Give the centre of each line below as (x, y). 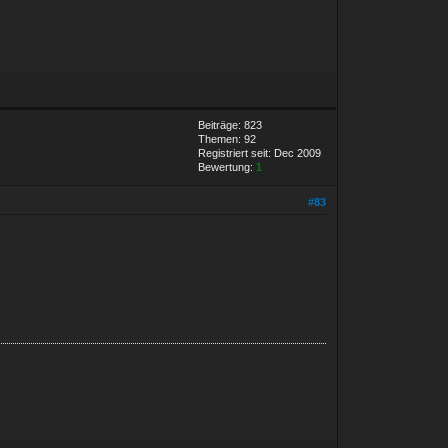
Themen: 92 (227, 138)
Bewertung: (227, 166)
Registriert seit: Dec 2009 (260, 152)
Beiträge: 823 (230, 124)
